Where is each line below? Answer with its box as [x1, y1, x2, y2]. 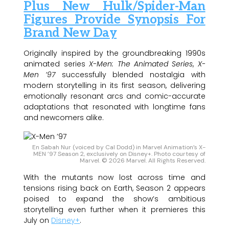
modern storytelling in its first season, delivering [24, 80, 205, 90]
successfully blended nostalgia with [55, 69, 205, 80]
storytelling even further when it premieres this [24, 204, 205, 215]
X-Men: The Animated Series [89, 58, 193, 69]
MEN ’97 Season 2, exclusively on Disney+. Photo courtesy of [33, 149, 205, 158]
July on [24, 215, 52, 225]
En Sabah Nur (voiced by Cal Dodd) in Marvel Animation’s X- [32, 143, 205, 151]
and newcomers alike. [24, 112, 104, 123]
